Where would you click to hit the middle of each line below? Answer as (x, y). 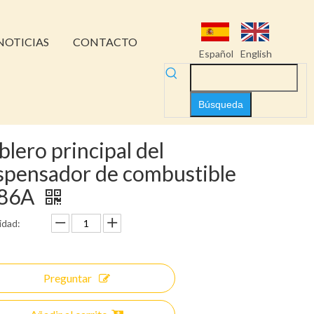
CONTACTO (105, 42)
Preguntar (67, 278)
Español (216, 54)
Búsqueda (221, 104)
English (256, 54)
